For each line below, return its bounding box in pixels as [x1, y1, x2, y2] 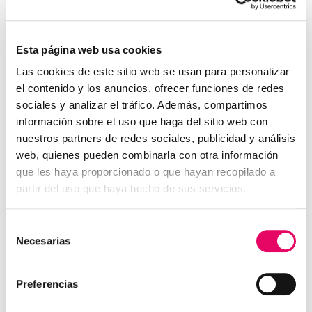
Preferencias [16, 277, 79, 290]
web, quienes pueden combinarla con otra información [16, 149, 279, 162]
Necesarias [16, 234, 70, 247]
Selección [5, 220, 50, 233]
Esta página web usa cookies [16, 43, 162, 56]
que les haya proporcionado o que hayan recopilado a [16, 166, 276, 178]
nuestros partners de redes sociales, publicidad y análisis [16, 132, 295, 145]
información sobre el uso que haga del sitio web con [16, 116, 268, 128]
